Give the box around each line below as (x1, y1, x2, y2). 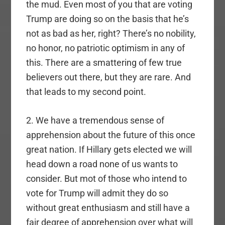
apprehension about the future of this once (26, 130, 196, 141)
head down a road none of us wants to (26, 159, 178, 170)
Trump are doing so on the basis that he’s (26, 14, 189, 25)
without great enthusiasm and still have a (26, 202, 190, 213)
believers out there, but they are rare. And (26, 72, 191, 83)
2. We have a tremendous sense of (26, 115, 165, 126)
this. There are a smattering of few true (26, 57, 182, 68)
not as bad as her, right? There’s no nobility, (26, 28, 196, 39)
